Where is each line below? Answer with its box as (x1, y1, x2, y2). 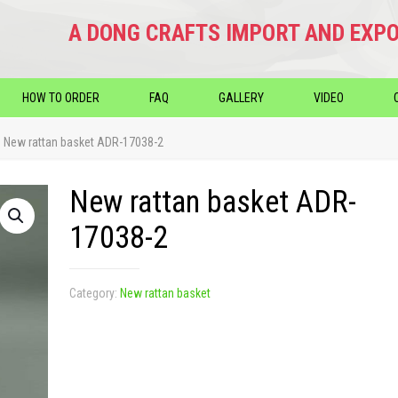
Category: (69, 285, 121, 300)
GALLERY (219, 90, 264, 105)
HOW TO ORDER (22, 90, 99, 105)
